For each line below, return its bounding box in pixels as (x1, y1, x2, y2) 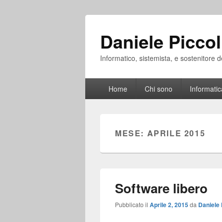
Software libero (115, 179, 208, 197)
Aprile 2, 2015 (150, 200, 188, 209)
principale (85, 88, 119, 100)
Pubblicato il (115, 200, 150, 209)
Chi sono (144, 84, 172, 94)
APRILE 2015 (147, 127, 206, 139)
